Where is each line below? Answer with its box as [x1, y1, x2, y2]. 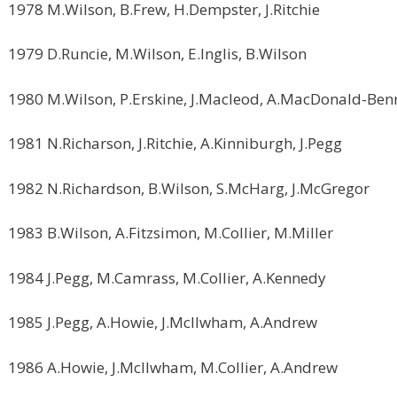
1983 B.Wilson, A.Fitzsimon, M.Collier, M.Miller [8, 222, 333, 243]
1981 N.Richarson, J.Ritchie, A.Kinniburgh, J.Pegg [8, 133, 342, 153]
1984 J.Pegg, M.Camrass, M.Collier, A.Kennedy [8, 267, 326, 288]
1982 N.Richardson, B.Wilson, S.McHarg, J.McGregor [8, 177, 370, 198]
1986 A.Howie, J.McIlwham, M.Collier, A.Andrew [8, 356, 338, 378]
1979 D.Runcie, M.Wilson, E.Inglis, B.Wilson [8, 43, 307, 64]
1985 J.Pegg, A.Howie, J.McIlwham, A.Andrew [8, 312, 317, 332]
